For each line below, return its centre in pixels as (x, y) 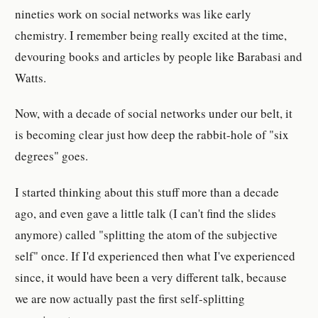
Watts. (31, 78)
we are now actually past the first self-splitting (130, 298)
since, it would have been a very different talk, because (151, 277)
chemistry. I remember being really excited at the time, (151, 35)
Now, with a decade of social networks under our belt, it (154, 114)
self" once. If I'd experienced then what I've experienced (155, 256)
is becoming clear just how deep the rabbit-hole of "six (152, 135)
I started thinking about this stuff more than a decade (147, 192)
